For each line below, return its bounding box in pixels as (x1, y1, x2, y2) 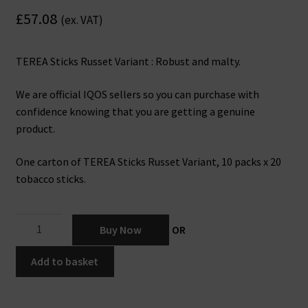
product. (15, 122, 55, 136)
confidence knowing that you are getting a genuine (15, 104, 255, 119)
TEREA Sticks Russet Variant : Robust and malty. (15, 54, 241, 69)
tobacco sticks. (15, 171, 86, 186)
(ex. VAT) (60, 12, 103, 28)
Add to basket (31, 254, 99, 269)
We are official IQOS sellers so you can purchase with (15, 87, 259, 102)
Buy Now (100, 223, 142, 237)
